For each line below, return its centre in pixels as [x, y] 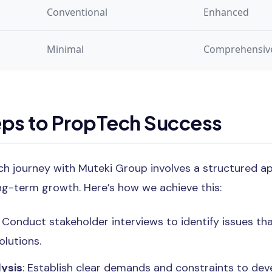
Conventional [77, 12]
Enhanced [226, 12]
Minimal [65, 49]
